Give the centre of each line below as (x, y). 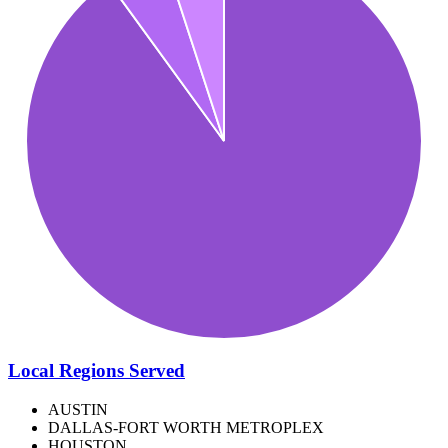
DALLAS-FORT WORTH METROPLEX (186, 427)
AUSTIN (78, 409)
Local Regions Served (96, 370)
